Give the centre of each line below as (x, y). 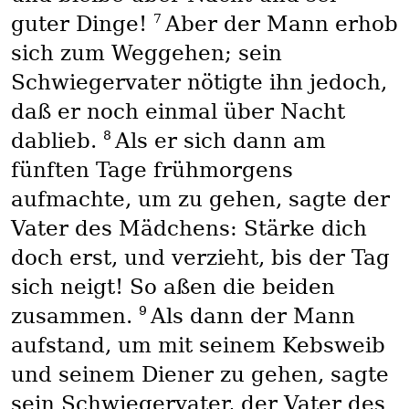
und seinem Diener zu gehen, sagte (199, 375)
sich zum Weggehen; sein (146, 53)
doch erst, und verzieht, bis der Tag (200, 258)
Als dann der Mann (252, 316)
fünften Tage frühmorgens (152, 170)
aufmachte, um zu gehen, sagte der (200, 199)
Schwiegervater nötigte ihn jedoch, (199, 83)
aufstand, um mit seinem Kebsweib (198, 346)
